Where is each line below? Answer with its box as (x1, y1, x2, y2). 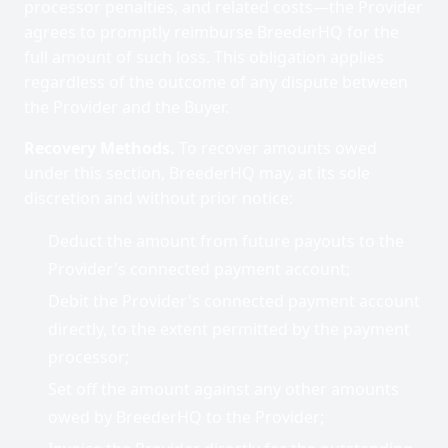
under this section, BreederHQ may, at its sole (24, 162, 370, 184)
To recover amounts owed (175, 137, 377, 159)
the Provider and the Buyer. (24, 96, 229, 118)
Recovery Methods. (24, 137, 175, 159)
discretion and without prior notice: (24, 187, 293, 209)
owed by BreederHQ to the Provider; (48, 406, 324, 428)
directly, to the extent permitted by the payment (48, 318, 410, 340)
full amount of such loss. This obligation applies (24, 46, 384, 68)
